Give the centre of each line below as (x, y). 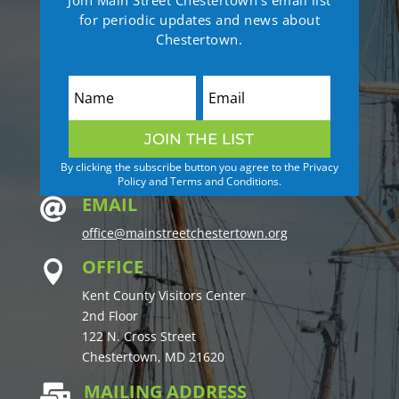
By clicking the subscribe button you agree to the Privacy (199, 167)
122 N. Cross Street (138, 337)
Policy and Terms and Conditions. (199, 182)
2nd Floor (110, 316)
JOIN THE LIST (199, 138)
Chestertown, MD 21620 (153, 357)
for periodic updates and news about (199, 19)
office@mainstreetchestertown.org (184, 232)
